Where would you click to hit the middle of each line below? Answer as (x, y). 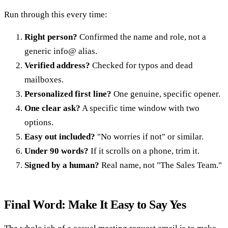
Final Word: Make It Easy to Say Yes (95, 204)
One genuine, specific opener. (166, 94)
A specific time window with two (140, 108)
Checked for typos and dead (141, 65)
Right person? (51, 37)
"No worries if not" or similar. (149, 136)
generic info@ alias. (61, 51)
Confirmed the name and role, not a (142, 37)
